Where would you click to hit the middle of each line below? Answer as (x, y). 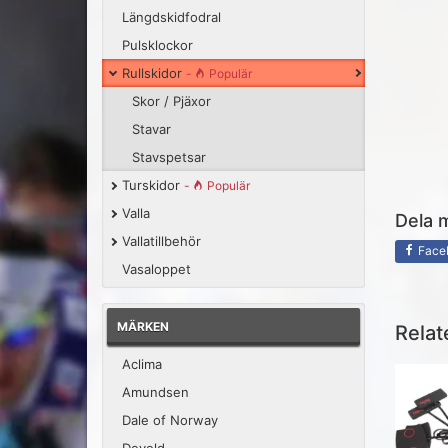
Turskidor (153, 185)
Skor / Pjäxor (171, 101)
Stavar (151, 129)
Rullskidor (154, 73)
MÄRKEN (143, 326)
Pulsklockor (157, 45)
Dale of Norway (170, 420)
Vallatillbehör (161, 241)
